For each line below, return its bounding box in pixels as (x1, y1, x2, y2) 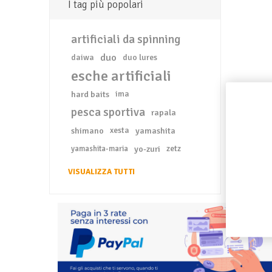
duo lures (122, 52, 157, 63)
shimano (70, 125, 104, 136)
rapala (151, 107, 176, 118)
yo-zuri (134, 143, 160, 154)
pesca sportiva (70, 105, 145, 120)
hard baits (70, 89, 109, 100)
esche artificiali (70, 67, 171, 85)
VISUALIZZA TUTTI (67, 167, 135, 177)
